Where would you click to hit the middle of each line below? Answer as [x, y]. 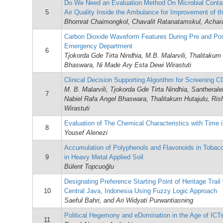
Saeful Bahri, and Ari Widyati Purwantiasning [129, 200]
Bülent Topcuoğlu [89, 167]
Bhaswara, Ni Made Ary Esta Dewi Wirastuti [128, 65]
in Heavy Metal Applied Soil [104, 157]
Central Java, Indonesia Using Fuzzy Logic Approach [141, 191]
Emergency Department [98, 46]
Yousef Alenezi [86, 133]
